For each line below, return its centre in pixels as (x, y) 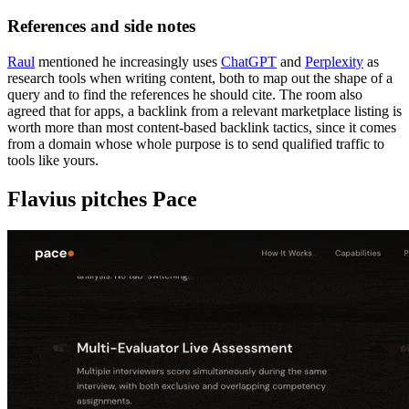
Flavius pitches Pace (102, 199)
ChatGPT (249, 61)
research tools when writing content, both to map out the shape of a (200, 78)
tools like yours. (53, 160)
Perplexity (334, 61)
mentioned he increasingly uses (128, 61)
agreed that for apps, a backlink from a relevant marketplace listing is (204, 110)
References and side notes (101, 26)
